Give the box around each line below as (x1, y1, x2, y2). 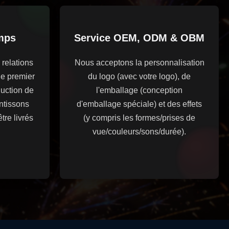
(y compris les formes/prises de (83, 113, 195, 122)
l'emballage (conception (96, 86, 182, 95)
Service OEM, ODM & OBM (74, 32, 204, 43)
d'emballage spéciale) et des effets (77, 100, 202, 108)
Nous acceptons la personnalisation (74, 58, 204, 67)
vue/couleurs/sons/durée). (93, 127, 186, 136)
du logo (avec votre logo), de (88, 72, 191, 81)
